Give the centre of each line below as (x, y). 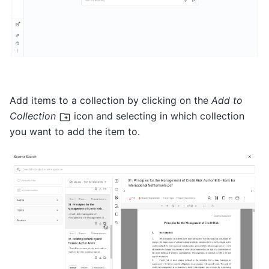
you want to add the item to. (75, 132)
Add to (227, 101)
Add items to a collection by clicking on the (110, 101)
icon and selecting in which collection (158, 116)
